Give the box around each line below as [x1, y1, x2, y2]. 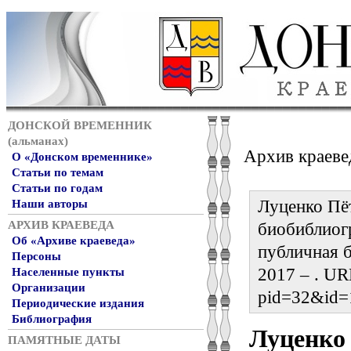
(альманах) [8, 135, 68, 147]
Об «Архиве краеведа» [12, 234, 136, 247]
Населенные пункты [12, 266, 125, 278]
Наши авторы [12, 197, 88, 210]
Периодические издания [12, 297, 144, 309]
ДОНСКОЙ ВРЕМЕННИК [8, 119, 152, 132]
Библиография [12, 313, 92, 325]
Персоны [12, 250, 61, 262]
